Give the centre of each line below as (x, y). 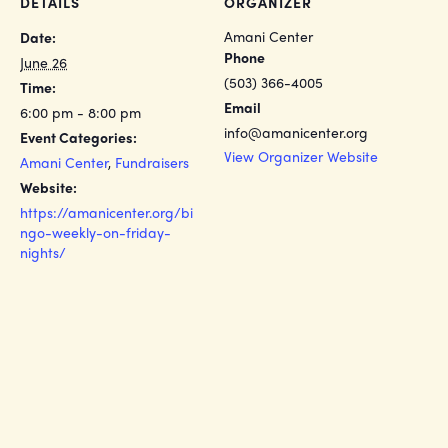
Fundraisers (152, 162)
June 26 (43, 62)
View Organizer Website (301, 156)
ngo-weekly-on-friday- (95, 232)
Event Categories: (78, 137)
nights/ (43, 252)
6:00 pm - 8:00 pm (80, 112)
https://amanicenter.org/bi (106, 212)
